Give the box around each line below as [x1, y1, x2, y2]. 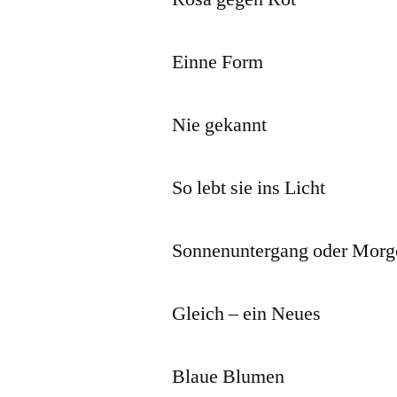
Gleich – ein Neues [172, 300, 322, 326]
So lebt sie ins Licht [172, 175, 326, 200]
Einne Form [172, 49, 264, 74]
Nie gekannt [172, 112, 268, 137]
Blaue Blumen [172, 363, 285, 389]
